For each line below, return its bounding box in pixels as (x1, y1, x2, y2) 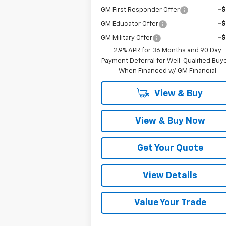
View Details (143, 171, 198, 180)
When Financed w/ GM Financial (119, 67, 217, 74)
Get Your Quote (137, 143, 203, 153)
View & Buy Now (135, 116, 205, 126)
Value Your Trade (134, 198, 206, 207)
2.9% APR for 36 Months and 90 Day (114, 47, 222, 54)
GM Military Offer (101, 34, 153, 41)
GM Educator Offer (101, 20, 159, 27)
